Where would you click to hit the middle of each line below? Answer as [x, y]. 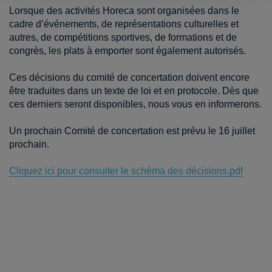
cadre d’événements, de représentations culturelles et [124, 24]
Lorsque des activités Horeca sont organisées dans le [124, 11]
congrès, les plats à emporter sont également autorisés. [127, 51]
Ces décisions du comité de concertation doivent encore [129, 78]
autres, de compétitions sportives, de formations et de [123, 38]
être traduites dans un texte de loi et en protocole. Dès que [134, 91]
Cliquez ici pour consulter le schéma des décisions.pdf [126, 171]
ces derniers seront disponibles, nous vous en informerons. [135, 104]
